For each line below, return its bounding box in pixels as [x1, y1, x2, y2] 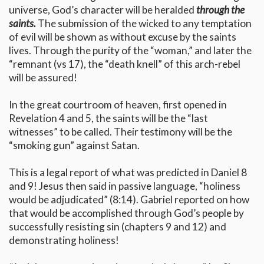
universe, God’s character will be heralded [9, 4, 196, 16]
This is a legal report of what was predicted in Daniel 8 [9, 166, 247, 179]
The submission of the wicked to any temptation [36, 17, 252, 30]
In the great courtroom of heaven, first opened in [9, 98, 227, 111]
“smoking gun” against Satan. [9, 139, 140, 152]
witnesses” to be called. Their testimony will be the [9, 126, 232, 138]
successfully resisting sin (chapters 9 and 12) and [9, 220, 226, 233]
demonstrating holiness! [9, 234, 119, 247]
